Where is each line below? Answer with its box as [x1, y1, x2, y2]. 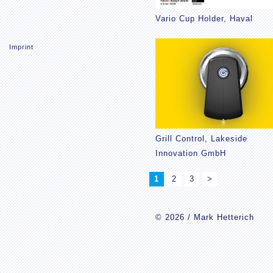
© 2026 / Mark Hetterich [155, 213, 254, 222]
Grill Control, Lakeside [155, 134, 247, 144]
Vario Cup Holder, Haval [155, 13, 253, 23]
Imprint [9, 43, 34, 51]
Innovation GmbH [155, 149, 226, 158]
